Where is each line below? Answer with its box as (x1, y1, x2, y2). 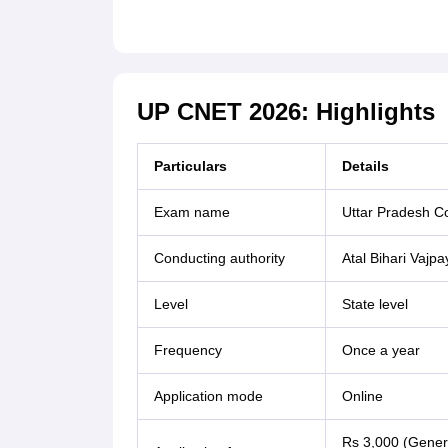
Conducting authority (153, 250, 285, 267)
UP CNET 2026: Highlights (136, 98, 435, 126)
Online (341, 388, 383, 405)
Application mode (153, 388, 263, 405)
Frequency (153, 342, 222, 359)
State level (341, 296, 408, 313)
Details (341, 158, 389, 175)
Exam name (153, 204, 230, 221)
